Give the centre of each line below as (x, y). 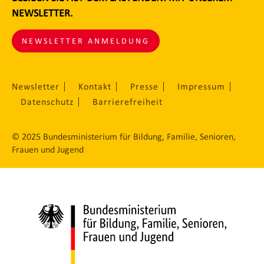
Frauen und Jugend (48, 150)
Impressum (201, 87)
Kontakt (95, 87)
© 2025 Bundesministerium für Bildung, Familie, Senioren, (124, 137)
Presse (144, 87)
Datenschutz (47, 102)
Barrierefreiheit (128, 102)
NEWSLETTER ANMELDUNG (86, 41)
